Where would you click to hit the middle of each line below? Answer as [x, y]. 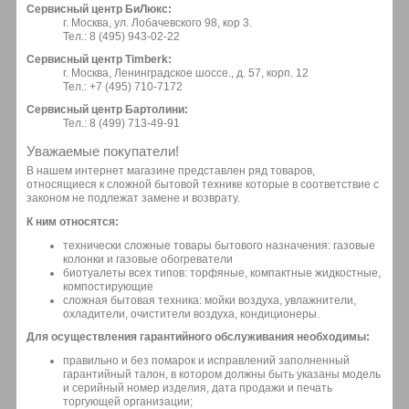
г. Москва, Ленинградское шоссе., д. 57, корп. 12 [186, 73]
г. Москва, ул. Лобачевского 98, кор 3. [157, 22]
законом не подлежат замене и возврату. [133, 199]
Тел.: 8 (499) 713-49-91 [121, 123]
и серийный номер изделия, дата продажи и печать [198, 388]
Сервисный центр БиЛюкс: [99, 9]
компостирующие [108, 287]
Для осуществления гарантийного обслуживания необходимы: [198, 337]
